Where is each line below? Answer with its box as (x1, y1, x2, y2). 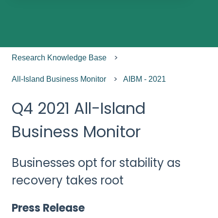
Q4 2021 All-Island (12, 97, 145, 119)
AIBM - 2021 (123, 75, 166, 84)
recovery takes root (12, 172, 124, 188)
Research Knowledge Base (12, 54, 107, 62)
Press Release (12, 200, 85, 216)
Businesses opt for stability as (12, 154, 181, 171)
